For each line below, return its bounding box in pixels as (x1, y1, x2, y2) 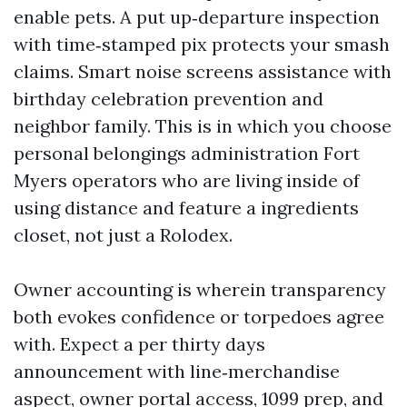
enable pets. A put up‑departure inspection (14, 5, 380, 28)
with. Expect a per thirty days (14, 333, 265, 355)
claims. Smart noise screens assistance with (14, 60, 392, 83)
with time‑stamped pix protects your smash (14, 33, 390, 55)
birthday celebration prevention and (14, 87, 323, 110)
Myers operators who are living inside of (14, 169, 360, 192)
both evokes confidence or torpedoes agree (14, 305, 384, 328)
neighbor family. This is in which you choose (14, 114, 392, 137)
